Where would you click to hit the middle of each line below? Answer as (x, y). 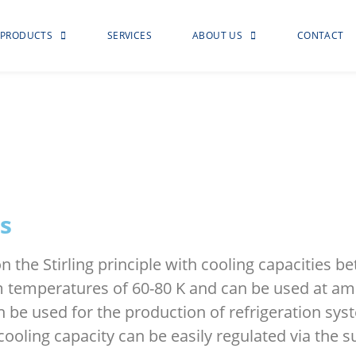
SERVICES (129, 35)
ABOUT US (218, 35)
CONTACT (320, 35)
